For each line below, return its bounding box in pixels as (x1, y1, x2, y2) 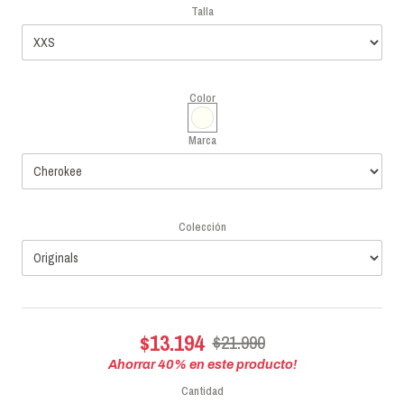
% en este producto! (173, 357, 297, 372)
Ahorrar (107, 357, 158, 372)
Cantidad (180, 382, 224, 399)
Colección (178, 217, 226, 234)
